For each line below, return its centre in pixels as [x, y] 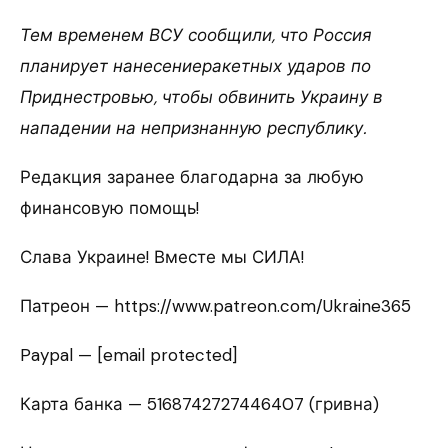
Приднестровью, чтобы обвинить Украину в [201, 97]
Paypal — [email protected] [128, 355]
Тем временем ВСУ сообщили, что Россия [196, 35]
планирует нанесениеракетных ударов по [195, 66]
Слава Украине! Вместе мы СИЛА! [162, 257]
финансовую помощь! [109, 208]
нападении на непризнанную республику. [193, 128]
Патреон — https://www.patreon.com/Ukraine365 [215, 306]
